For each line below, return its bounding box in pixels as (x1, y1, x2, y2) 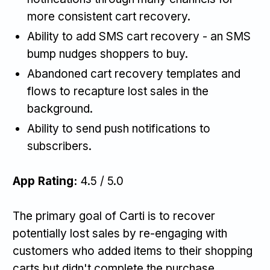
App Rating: (13, 174, 80, 189)
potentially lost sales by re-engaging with (13, 227, 227, 241)
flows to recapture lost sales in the (27, 84, 209, 99)
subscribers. (27, 139, 92, 154)
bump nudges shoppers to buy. (27, 47, 188, 61)
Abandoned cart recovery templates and (27, 67, 240, 81)
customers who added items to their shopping (13, 244, 253, 259)
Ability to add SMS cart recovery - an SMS (27, 30, 251, 44)
